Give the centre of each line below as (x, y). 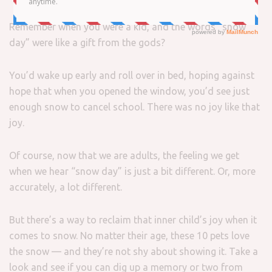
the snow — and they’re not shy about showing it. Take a (134, 251)
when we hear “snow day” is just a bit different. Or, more (132, 171)
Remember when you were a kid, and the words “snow (127, 26)
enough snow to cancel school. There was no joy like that (134, 107)
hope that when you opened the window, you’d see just (129, 91)
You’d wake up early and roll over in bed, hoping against (132, 75)
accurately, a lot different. (66, 187)
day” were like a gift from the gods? (87, 42)
